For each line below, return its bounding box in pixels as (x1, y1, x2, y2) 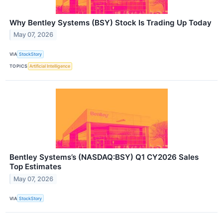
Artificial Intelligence (29, 63, 71, 69)
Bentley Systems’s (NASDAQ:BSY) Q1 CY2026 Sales (9, 152, 199, 162)
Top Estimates (9, 162, 61, 172)
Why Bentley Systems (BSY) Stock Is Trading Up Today (9, 17, 212, 27)
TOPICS (9, 63, 28, 69)
